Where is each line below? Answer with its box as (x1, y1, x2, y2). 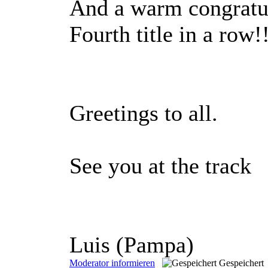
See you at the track (69, 153, 251, 178)
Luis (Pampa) (69, 232, 194, 257)
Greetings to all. (69, 100, 218, 126)
